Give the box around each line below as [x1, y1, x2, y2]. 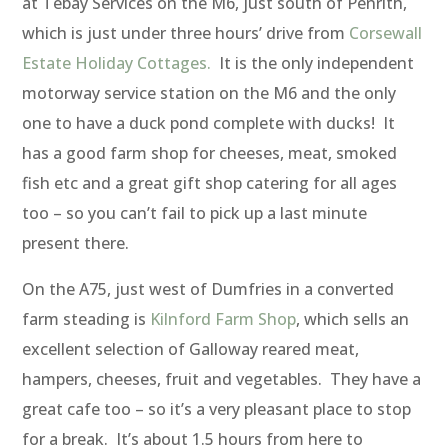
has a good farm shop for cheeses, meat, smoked [22, 142, 398, 165]
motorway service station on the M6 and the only [22, 82, 397, 105]
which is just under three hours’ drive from [22, 22, 350, 45]
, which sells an [296, 308, 410, 331]
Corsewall [349, 22, 423, 45]
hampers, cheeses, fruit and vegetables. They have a [22, 368, 422, 391]
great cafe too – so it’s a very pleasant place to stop [22, 398, 412, 421]
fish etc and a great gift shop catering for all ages [22, 172, 398, 195]
